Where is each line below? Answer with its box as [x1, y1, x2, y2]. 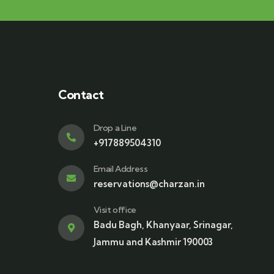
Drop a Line [93, 122, 137, 133]
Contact [57, 87, 104, 102]
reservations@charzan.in [93, 178, 205, 190]
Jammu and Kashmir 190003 [93, 236, 213, 248]
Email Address [93, 163, 148, 174]
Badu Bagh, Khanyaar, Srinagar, [93, 219, 233, 231]
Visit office [93, 204, 136, 215]
